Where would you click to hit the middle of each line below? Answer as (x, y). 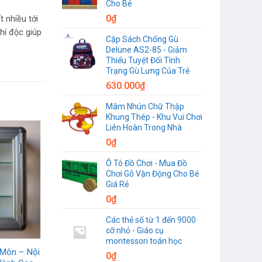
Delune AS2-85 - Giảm (146, 49)
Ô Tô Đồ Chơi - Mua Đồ (146, 163)
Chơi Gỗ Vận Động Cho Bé (153, 173)
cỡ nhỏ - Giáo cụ (135, 230)
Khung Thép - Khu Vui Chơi (154, 117)
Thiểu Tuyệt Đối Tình (143, 60)
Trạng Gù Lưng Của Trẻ (148, 70)
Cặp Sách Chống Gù (142, 39)
